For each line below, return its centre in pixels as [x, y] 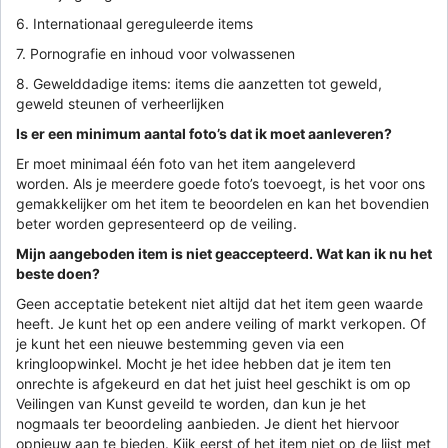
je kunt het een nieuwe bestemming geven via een [180, 343]
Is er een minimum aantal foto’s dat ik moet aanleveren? [204, 133]
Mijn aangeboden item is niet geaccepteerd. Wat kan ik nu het [224, 253]
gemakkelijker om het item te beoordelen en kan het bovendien [222, 203]
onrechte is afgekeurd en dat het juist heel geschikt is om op [213, 383]
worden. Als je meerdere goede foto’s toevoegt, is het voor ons [220, 183]
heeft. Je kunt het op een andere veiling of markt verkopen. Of [221, 323]
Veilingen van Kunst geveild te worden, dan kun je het [191, 403]
